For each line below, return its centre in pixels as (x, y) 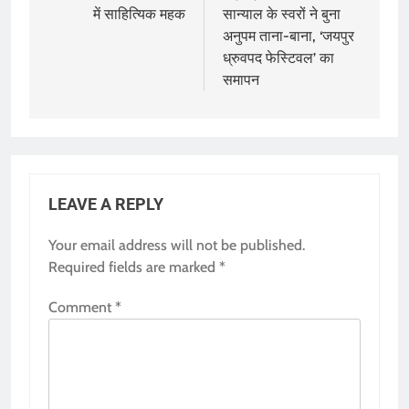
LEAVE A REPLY (106, 204)
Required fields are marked (134, 267)
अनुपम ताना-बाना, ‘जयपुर (288, 36)
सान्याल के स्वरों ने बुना (282, 14)
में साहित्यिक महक (139, 14)
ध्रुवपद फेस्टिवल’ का (278, 58)
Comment (82, 307)
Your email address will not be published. (177, 245)
